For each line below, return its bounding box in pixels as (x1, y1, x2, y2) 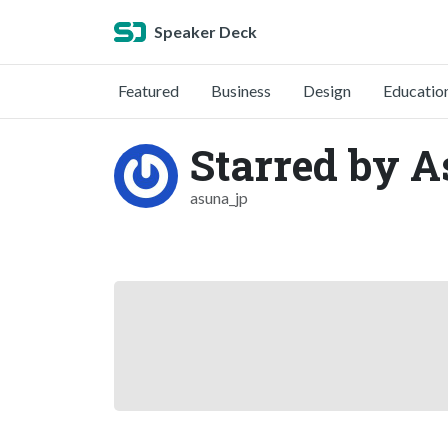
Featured (118, 81, 179, 100)
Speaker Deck (154, 22, 257, 41)
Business (211, 81, 271, 100)
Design (303, 81, 351, 100)
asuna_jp (190, 188, 248, 207)
